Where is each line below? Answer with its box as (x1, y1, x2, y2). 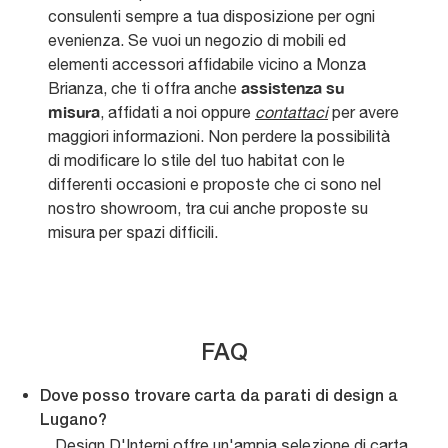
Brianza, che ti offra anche (48, 79, 241, 98)
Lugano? (40, 414, 107, 429)
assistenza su (241, 78, 344, 98)
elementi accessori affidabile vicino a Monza (48, 55, 366, 74)
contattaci (255, 103, 328, 122)
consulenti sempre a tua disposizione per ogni (48, 7, 375, 26)
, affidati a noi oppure (100, 103, 255, 122)
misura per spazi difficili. (48, 223, 218, 242)
